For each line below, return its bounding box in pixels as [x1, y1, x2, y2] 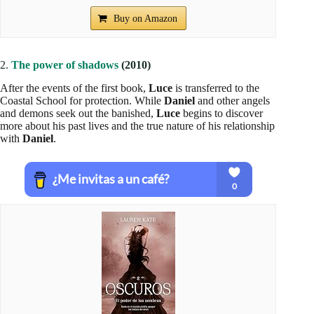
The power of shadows [11, 58, 118, 71]
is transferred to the [172, 81, 259, 94]
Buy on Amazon [113, 13, 177, 24]
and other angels [195, 94, 270, 107]
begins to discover [180, 107, 263, 119]
